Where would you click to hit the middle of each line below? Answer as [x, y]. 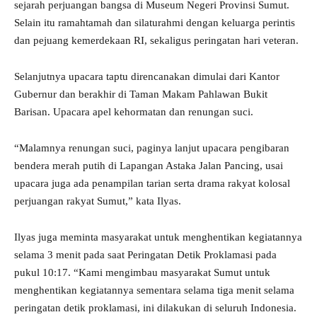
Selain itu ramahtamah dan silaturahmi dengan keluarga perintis [155, 23]
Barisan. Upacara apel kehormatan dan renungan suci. [134, 112]
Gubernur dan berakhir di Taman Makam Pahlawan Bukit [141, 94]
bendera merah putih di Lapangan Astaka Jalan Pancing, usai [149, 166]
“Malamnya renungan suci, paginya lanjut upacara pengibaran [152, 148]
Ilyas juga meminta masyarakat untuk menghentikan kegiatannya [158, 237]
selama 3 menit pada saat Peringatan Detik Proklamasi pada [145, 255]
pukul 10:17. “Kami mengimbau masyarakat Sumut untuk [142, 273]
